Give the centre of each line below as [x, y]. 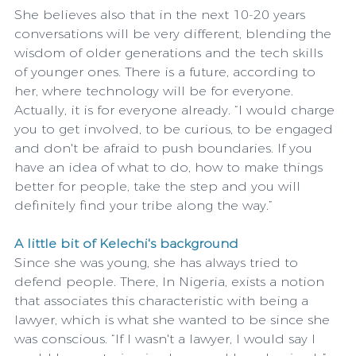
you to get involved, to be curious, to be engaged [176, 129]
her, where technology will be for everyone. [156, 91]
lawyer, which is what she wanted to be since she [174, 319]
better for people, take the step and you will [159, 186]
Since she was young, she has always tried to [158, 262]
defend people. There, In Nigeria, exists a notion [171, 281]
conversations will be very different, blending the [175, 33]
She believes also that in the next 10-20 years [162, 14]
